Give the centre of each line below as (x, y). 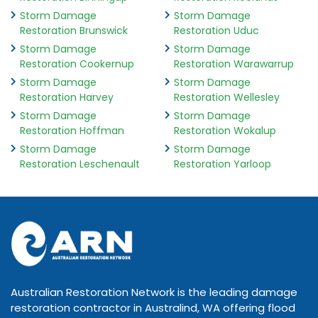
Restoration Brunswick (74, 31)
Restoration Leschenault (80, 164)
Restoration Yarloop (222, 164)
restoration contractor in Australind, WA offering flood (153, 308)
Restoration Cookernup (77, 64)
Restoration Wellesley (226, 98)
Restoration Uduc (216, 31)
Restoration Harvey (67, 98)
